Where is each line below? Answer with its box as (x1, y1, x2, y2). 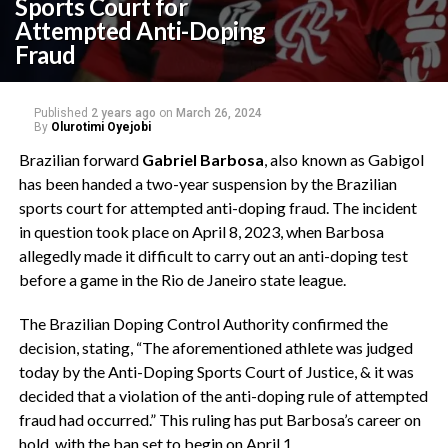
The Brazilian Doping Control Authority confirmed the (18, 314, 388, 333)
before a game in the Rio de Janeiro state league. (18, 270, 346, 289)
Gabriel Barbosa (141, 150, 264, 169)
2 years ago (90, 106, 156, 120)
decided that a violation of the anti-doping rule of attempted (18, 386, 428, 405)
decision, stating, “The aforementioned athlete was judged (18, 338, 413, 357)
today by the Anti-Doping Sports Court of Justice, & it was (18, 362, 414, 381)
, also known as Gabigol (263, 150, 424, 169)
